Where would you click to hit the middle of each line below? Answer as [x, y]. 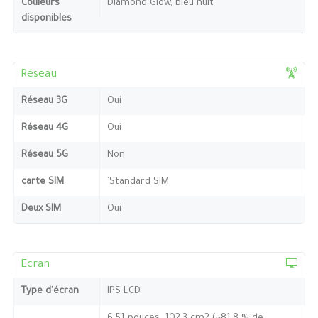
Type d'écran [50, 291]
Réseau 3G [44, 101]
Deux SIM [41, 209]
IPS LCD [124, 291]
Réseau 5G [44, 155]
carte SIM [42, 182]
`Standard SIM [138, 182]
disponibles [46, 18]
